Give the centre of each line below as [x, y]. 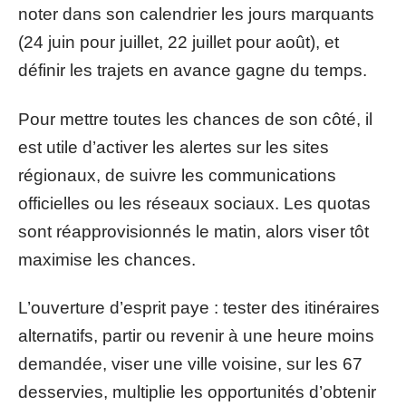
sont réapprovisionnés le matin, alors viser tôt [193, 231]
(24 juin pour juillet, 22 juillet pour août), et [179, 42]
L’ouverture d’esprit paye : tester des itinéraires [199, 308]
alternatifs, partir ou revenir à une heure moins [196, 336]
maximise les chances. [107, 259]
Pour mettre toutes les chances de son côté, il [195, 119]
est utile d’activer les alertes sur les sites [174, 147]
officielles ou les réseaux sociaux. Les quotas [194, 203]
